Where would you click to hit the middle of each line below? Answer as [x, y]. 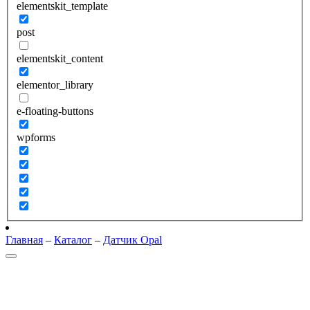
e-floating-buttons [55, 111]
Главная [24, 240]
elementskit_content [60, 58]
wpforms [36, 137]
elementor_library [55, 85]
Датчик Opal [133, 240]
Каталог [73, 240]
